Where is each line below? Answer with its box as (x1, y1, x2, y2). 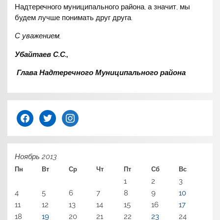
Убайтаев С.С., (15, 50, 69, 59)
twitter (39, 110, 61, 119)
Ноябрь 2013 (15, 152, 57, 162)
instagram (61, 110, 95, 119)
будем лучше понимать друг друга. (15, 13, 133, 23)
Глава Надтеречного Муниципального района (15, 68, 186, 77)
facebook (16, 110, 49, 119)
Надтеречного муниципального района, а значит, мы (15, 2, 191, 12)
